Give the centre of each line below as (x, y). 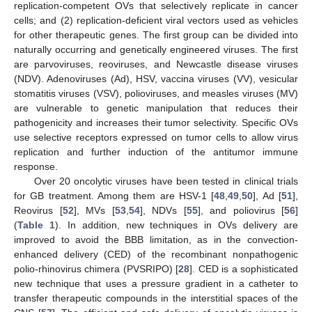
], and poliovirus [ (241, 210)
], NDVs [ (163, 210)
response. (36, 166)
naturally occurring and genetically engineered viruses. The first (156, 49)
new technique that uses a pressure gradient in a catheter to (156, 283)
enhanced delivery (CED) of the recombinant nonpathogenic (156, 254)
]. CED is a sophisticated (244, 268)
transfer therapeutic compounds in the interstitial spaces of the (156, 298)
